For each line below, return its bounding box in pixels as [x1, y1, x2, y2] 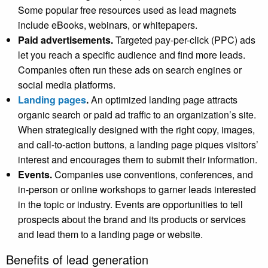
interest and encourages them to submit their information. [18, 153, 257, 167]
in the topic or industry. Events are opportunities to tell [18, 197, 243, 212]
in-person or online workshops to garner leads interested [18, 182, 256, 197]
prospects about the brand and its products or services [18, 212, 246, 227]
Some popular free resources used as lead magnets [18, 3, 236, 17]
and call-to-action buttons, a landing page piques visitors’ [18, 138, 258, 152]
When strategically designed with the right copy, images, [18, 123, 255, 137]
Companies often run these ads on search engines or [18, 63, 242, 77]
